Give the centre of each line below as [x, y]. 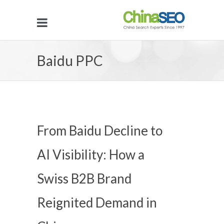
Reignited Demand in [97, 202]
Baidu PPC [70, 60]
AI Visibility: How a [91, 154]
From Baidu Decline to [100, 130]
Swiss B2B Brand [84, 178]
